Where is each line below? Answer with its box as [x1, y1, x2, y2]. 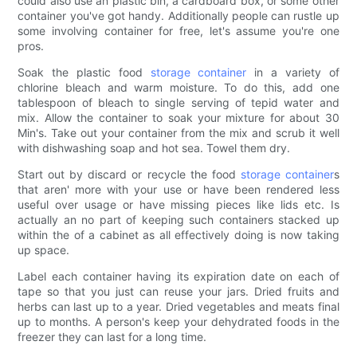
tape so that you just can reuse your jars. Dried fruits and [18, 284, 339, 299]
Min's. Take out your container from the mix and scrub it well [18, 126, 339, 140]
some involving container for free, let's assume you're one [18, 24, 339, 38]
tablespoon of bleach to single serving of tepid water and [18, 96, 339, 110]
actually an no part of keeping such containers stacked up [18, 213, 339, 227]
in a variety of [246, 65, 339, 80]
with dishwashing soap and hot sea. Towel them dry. [18, 141, 291, 155]
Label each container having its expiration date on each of [18, 269, 339, 284]
